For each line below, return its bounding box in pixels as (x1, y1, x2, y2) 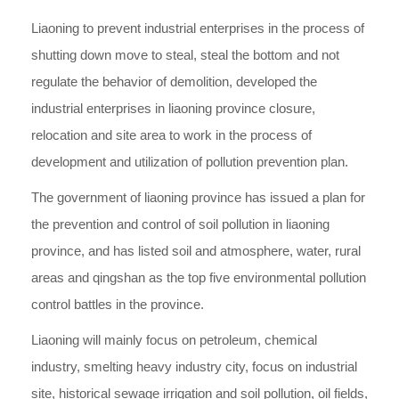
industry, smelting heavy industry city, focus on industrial (31, 359, 357, 374)
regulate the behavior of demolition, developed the (31, 74, 317, 89)
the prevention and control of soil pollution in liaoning (31, 216, 330, 232)
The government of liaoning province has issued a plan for (31, 190, 365, 205)
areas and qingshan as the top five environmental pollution (31, 270, 366, 285)
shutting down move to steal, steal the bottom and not (31, 47, 339, 62)
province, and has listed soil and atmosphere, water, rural (31, 243, 361, 258)
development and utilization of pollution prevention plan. (31, 154, 348, 169)
